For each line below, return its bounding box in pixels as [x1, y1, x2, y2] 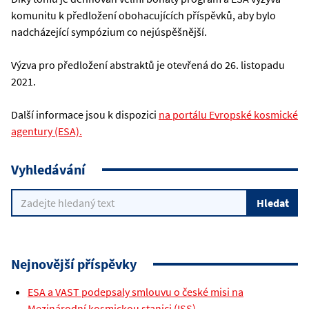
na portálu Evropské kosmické [159, 107, 298, 121]
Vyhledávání [11, 160, 86, 178]
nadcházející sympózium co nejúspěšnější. [11, 24, 207, 39]
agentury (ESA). [11, 123, 82, 138]
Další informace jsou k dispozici [11, 107, 159, 121]
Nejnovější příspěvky [11, 255, 137, 272]
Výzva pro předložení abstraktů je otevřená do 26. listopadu [11, 57, 285, 72]
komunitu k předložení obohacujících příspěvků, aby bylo [11, 8, 276, 22]
